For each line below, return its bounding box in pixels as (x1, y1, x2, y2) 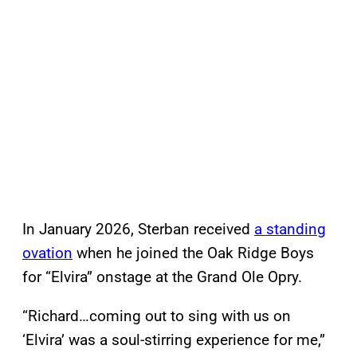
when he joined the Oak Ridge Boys (73, 244, 314, 263)
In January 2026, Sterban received (22, 220, 254, 239)
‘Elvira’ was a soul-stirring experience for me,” (22, 331, 325, 350)
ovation (22, 244, 73, 263)
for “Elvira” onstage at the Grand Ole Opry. (22, 268, 302, 287)
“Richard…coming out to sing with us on (22, 307, 291, 326)
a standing (254, 220, 326, 239)
